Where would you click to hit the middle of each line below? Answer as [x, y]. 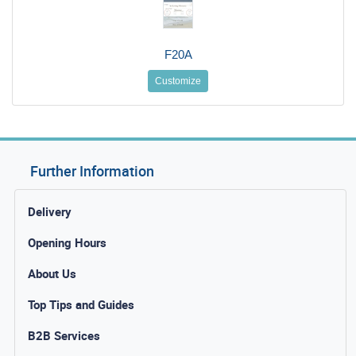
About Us [52, 273]
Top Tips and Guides [81, 304]
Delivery [50, 211]
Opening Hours [67, 242]
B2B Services [64, 335]
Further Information [92, 170]
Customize [178, 81]
